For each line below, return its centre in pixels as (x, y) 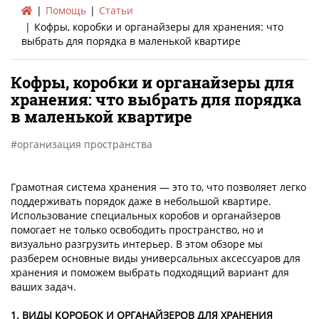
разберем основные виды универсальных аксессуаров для (156, 258)
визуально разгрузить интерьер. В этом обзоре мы (137, 244)
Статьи (116, 11)
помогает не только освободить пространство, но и (137, 230)
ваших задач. (43, 287)
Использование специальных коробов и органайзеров (146, 216)
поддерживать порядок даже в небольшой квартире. (141, 202)
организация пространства (85, 145)
